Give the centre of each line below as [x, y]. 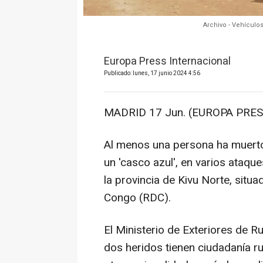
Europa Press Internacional [167, 61]
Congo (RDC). [137, 198]
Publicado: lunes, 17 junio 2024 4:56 [152, 73]
